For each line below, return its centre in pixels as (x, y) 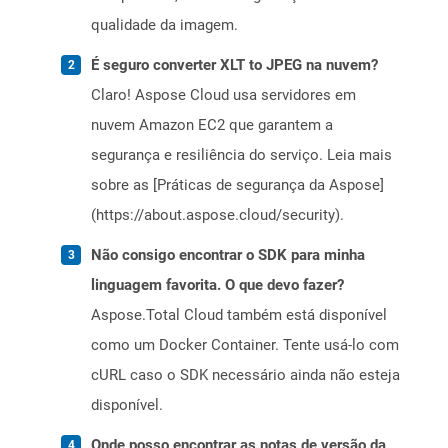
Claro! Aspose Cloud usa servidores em (223, 95)
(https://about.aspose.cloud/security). (217, 215)
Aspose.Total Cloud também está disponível (239, 315)
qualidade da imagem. (164, 25)
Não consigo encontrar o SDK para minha (228, 255)
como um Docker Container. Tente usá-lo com (245, 345)
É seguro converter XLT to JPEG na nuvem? (234, 65)
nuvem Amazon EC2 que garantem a (212, 125)
